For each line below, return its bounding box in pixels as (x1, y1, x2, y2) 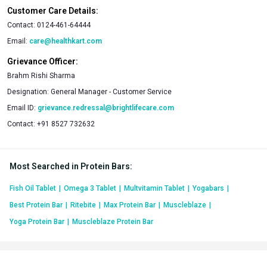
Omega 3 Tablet (64, 184, 116, 193)
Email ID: (7, 103, 36, 112)
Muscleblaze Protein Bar (72, 217, 153, 226)
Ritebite (70, 200, 96, 209)
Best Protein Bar (10, 200, 63, 209)
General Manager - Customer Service (51, 87, 172, 96)
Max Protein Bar (104, 200, 156, 209)
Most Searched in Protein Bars (10, 161, 130, 171)
